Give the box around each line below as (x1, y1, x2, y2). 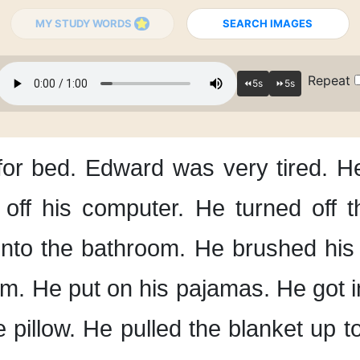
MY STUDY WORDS (35, 17, 134, 30)
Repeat (307, 72, 354, 88)
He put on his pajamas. (31, 276, 270, 301)
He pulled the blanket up (83, 316, 337, 342)
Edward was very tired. (85, 155, 329, 181)
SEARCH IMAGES (223, 17, 313, 30)
